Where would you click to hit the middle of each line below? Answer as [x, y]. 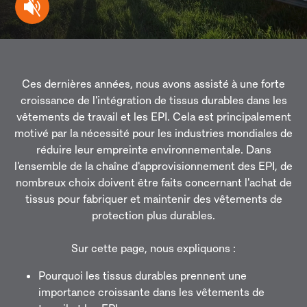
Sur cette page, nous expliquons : [153, 248]
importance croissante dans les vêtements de [151, 292]
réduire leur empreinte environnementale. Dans [153, 149]
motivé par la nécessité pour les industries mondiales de [153, 133]
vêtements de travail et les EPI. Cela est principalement [153, 116]
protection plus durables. [153, 215]
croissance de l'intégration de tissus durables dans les [153, 100]
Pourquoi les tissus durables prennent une [143, 275]
